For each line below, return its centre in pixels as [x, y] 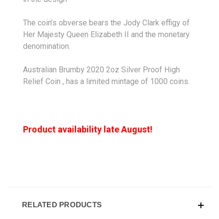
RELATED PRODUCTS [62, 204]
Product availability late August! [88, 129]
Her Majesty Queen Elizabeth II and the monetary [106, 34]
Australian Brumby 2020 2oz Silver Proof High [101, 69]
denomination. [47, 46]
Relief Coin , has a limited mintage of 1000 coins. [106, 81]
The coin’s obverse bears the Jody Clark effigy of [106, 22]
